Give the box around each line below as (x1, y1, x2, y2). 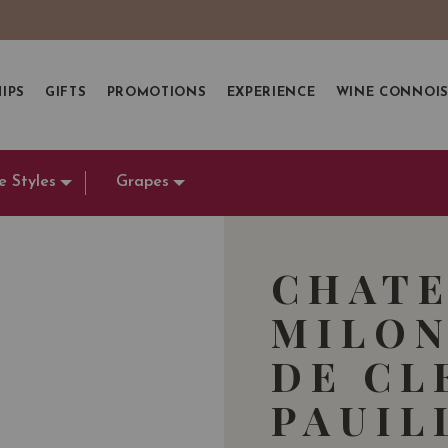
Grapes (115, 173, 169, 190)
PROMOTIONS (106, 86, 207, 99)
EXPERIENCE (226, 86, 316, 99)
